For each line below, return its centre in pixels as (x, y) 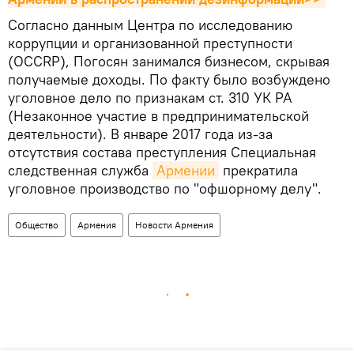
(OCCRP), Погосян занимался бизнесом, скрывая (169, 62)
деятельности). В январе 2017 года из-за (140, 134)
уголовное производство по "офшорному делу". (165, 189)
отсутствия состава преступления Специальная (162, 153)
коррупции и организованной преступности (150, 43)
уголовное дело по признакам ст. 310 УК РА (150, 98)
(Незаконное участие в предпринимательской (158, 116)
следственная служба (80, 171)
